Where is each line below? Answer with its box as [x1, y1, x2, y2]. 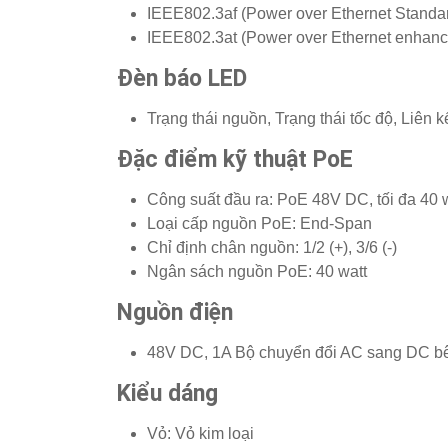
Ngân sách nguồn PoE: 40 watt [147, 263, 367, 281]
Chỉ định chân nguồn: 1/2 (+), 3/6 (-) [147, 239, 397, 257]
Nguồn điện [117, 299, 233, 327]
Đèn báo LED [117, 65, 247, 93]
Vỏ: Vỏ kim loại [147, 425, 254, 443]
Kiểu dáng [117, 380, 218, 408]
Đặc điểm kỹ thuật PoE [117, 146, 353, 174]
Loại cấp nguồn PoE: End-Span [147, 215, 372, 233]
